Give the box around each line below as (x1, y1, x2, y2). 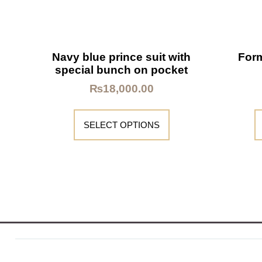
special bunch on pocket (55, 64, 188, 77)
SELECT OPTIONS (83, 120, 160, 130)
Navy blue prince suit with (52, 51, 191, 64)
